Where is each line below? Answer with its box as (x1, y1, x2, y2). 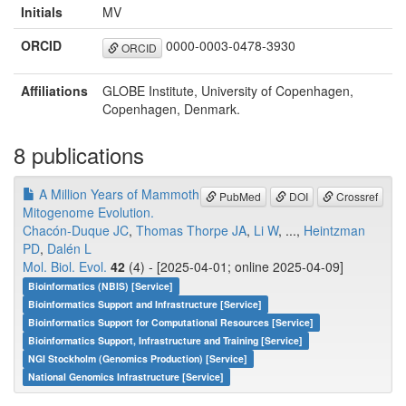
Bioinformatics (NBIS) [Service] (28, 279, 174, 294)
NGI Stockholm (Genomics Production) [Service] (28, 352, 248, 366)
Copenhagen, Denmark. (102, 100, 240, 119)
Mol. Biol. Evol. (23, 257, 107, 276)
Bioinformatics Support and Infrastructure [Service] (28, 297, 263, 312)
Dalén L (47, 239, 92, 258)
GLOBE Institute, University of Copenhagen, (102, 82, 353, 101)
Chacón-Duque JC (23, 221, 129, 240)
